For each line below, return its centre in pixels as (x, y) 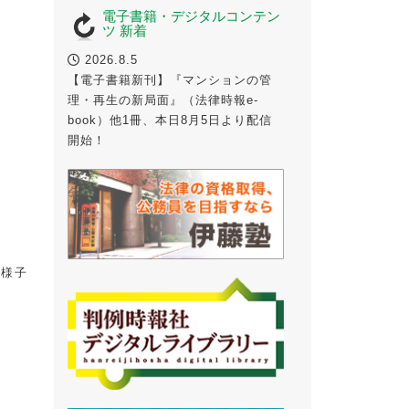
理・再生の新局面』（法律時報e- (163, 100)
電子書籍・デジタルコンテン (191, 16)
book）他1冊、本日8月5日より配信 (169, 121)
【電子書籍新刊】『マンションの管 (169, 80)
